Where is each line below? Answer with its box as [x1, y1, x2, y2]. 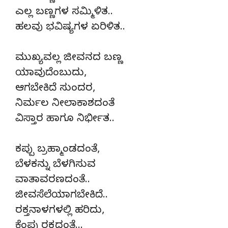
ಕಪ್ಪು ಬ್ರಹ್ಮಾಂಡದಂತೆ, [15, 143, 100, 157]
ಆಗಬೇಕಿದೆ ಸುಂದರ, [15, 82, 95, 96]
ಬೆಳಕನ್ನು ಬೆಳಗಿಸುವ [15, 158, 96, 173]
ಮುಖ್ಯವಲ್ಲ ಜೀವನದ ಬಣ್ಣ [15, 51, 123, 66]
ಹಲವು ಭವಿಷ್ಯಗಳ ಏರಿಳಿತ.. [15, 21, 125, 35]
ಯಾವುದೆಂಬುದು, [15, 67, 87, 81]
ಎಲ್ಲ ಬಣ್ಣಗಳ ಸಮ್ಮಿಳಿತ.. [15, 6, 113, 20]
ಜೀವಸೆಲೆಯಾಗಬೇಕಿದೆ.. [15, 189, 108, 203]
